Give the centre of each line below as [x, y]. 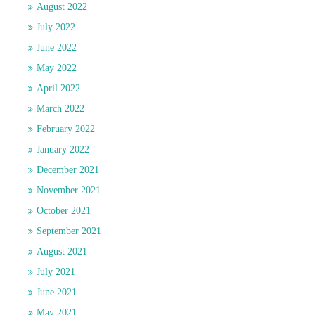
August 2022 [62, 7]
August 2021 [62, 252]
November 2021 [69, 191]
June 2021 [57, 292]
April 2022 [58, 89]
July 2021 [56, 272]
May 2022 [57, 68]
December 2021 [68, 170]
